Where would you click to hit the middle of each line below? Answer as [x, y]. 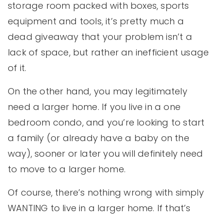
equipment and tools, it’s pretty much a [96, 21]
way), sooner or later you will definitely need [106, 154]
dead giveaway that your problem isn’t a [100, 37]
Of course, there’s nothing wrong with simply [106, 193]
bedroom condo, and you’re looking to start [106, 123]
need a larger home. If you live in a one [94, 107]
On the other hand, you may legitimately [98, 91]
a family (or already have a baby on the [99, 138]
